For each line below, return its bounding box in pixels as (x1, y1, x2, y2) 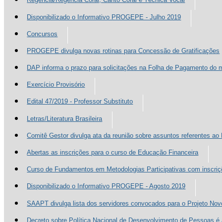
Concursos (27, 30, 58, 38)
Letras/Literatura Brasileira (27, 114, 103, 122)
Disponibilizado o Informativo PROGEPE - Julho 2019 (27, 13, 181, 21)
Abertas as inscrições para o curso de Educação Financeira (27, 149, 199, 156)
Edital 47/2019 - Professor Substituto (27, 98, 133, 106)
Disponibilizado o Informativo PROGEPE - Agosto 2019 (27, 182, 186, 190)
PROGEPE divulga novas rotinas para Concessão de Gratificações (27, 47, 220, 55)
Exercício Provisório (27, 81, 85, 89)
